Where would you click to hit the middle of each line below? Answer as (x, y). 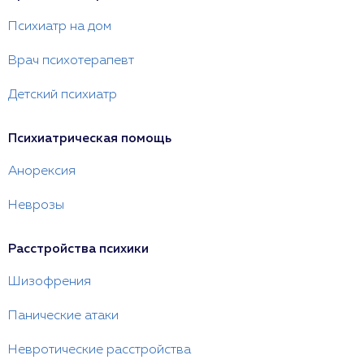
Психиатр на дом (60, 27)
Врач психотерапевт (71, 61)
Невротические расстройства (100, 350)
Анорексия (42, 171)
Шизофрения (50, 282)
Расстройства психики (78, 249)
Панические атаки (63, 316)
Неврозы (36, 206)
